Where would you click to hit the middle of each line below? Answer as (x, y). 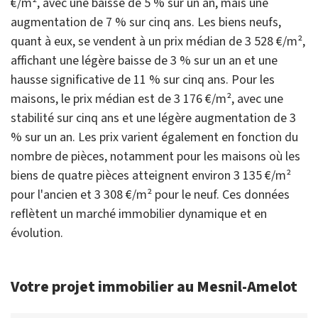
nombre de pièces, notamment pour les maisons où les (155, 157)
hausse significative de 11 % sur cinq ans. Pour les (143, 80)
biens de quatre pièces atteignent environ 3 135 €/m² (151, 176)
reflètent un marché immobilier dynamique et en (139, 214)
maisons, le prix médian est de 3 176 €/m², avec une (147, 99)
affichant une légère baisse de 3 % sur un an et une (144, 61)
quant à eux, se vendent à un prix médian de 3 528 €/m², (158, 42)
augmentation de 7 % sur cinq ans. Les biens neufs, (146, 23)
